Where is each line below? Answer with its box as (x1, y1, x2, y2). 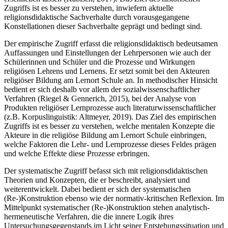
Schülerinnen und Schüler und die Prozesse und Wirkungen (4, 58, 195, 67)
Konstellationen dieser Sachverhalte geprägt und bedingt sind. (4, 22, 202, 31)
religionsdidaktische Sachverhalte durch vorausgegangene (4, 13, 189, 22)
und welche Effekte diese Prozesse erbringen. (4, 149, 150, 158)
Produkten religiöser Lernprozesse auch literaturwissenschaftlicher (4, 103, 216, 112)
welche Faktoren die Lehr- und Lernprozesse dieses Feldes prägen (4, 140, 216, 149)
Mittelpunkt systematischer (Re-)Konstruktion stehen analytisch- (4, 203, 210, 212)
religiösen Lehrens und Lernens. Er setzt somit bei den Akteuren (4, 67, 210, 76)
